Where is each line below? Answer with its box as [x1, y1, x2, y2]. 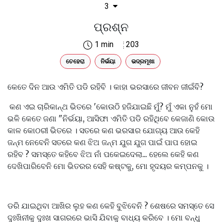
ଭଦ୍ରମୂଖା [129, 57, 156, 65]
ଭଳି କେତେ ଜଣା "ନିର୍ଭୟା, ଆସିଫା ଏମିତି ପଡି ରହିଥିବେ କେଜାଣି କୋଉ [7, 113, 215, 123]
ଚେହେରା [64, 57, 86, 65]
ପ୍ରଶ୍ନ [93, 19, 129, 35]
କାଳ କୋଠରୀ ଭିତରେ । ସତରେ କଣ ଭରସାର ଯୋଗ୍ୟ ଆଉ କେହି [7, 125, 200, 135]
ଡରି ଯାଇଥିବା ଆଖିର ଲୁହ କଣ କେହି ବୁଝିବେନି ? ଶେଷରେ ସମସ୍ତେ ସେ [7, 201, 214, 211]
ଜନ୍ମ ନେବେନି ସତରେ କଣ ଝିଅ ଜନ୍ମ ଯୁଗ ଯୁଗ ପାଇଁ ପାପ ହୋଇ [7, 137, 197, 147]
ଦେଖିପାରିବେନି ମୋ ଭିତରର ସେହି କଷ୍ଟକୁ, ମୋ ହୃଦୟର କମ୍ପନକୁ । [7, 161, 209, 171]
